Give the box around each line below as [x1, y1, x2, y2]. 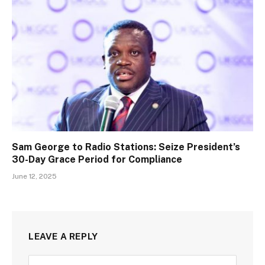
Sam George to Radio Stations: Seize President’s [12, 141, 240, 153]
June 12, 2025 [12, 172, 57, 181]
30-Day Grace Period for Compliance [12, 154, 182, 166]
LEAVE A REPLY [28, 231, 98, 242]
